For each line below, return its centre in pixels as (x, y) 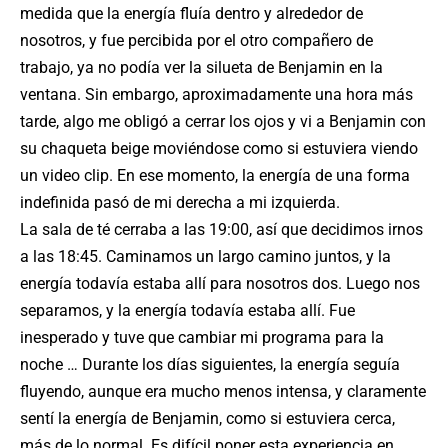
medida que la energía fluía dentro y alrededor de (191, 13)
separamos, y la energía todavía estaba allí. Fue (187, 310)
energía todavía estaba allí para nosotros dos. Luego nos (220, 283)
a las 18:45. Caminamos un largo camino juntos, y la (205, 256)
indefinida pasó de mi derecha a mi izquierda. (180, 202)
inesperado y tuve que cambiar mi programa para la (202, 337)
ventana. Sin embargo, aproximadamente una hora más (216, 94)
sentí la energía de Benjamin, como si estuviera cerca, (207, 418)
